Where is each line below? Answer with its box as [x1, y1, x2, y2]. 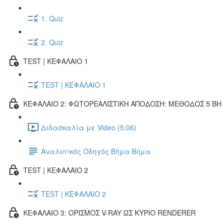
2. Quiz [41, 37, 63, 47]
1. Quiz [41, 13, 63, 23]
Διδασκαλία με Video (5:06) [41, 122, 136, 132]
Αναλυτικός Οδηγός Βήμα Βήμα [41, 146, 151, 156]
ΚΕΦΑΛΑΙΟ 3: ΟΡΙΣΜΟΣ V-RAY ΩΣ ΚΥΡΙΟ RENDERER [23, 207, 196, 218]
